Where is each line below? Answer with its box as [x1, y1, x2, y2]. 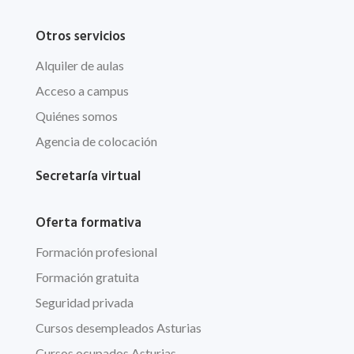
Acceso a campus [35, 83, 129, 99]
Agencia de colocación [35, 134, 157, 149]
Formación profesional [35, 244, 157, 260]
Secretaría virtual [35, 166, 141, 188]
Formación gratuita [35, 269, 139, 285]
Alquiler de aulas [35, 58, 124, 73]
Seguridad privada [35, 295, 134, 311]
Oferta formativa [35, 213, 141, 235]
